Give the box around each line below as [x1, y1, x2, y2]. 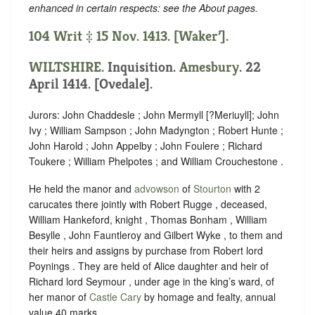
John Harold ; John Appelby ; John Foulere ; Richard [29, 138, 262, 153]
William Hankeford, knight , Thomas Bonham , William [29, 212, 267, 227]
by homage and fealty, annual [141, 290, 276, 304]
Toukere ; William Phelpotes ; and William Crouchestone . [29, 153, 283, 168]
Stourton [193, 181, 231, 196]
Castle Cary [89, 290, 141, 304]
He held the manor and [29, 181, 134, 196]
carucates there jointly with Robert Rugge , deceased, [29, 197, 267, 212]
